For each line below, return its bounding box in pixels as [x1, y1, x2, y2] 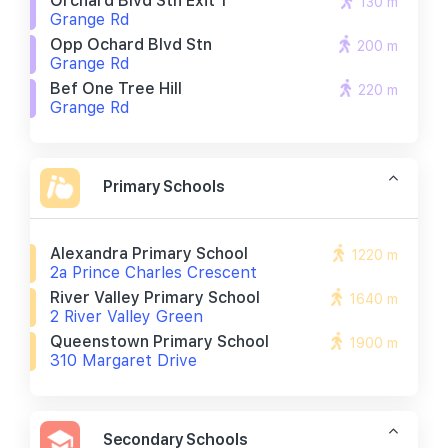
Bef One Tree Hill [50, 79, 182, 98]
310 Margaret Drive [50, 351, 197, 370]
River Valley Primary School [50, 288, 260, 307]
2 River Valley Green [50, 307, 203, 326]
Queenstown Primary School [50, 332, 269, 351]
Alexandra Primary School [50, 244, 248, 263]
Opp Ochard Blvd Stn [50, 35, 212, 54]
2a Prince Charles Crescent [50, 263, 257, 282]
